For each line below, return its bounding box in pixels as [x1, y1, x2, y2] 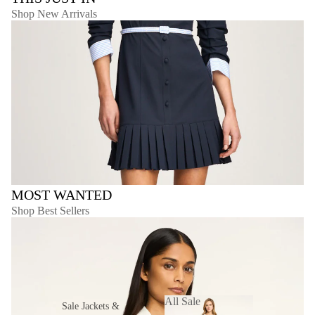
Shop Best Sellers [11, 205, 89, 217]
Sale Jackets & [62, 300, 120, 311]
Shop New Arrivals [11, 8, 97, 20]
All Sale [165, 295, 200, 307]
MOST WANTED [11, 187, 112, 203]
